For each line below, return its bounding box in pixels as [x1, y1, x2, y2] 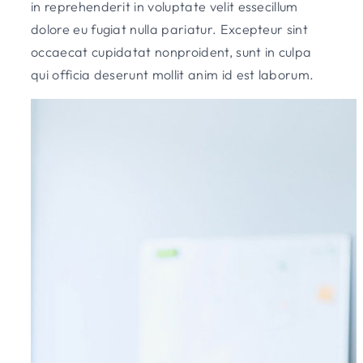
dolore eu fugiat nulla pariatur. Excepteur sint [31, 20, 309, 37]
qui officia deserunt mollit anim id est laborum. [31, 66, 314, 83]
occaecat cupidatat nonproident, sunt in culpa [31, 43, 312, 60]
